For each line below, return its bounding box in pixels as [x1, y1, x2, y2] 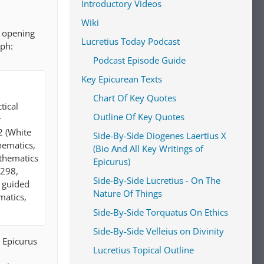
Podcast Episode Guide [93, 54, 186, 66]
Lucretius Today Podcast [81, 35, 180, 47]
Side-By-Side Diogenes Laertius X [93, 130, 226, 141]
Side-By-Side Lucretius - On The [93, 174, 220, 186]
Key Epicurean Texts [81, 73, 162, 85]
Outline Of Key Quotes [93, 111, 184, 123]
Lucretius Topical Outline [93, 244, 194, 256]
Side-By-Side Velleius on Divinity [93, 225, 224, 237]
